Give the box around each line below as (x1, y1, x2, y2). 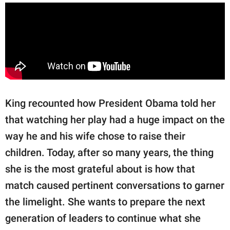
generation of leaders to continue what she (5, 212, 201, 225)
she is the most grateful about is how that (5, 163, 195, 176)
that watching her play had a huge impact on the (5, 113, 225, 126)
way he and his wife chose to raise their (5, 130, 185, 143)
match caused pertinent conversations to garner (5, 179, 224, 192)
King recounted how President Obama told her (5, 97, 216, 110)
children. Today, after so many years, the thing (5, 146, 214, 159)
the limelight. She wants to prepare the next (5, 196, 205, 208)
